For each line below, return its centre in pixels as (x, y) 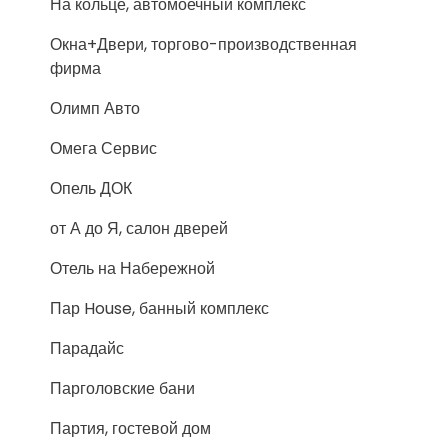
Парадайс (87, 348)
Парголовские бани (122, 388)
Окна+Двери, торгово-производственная (203, 44)
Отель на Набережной (132, 268)
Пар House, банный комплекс (159, 308)
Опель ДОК (91, 188)
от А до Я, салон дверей (139, 228)
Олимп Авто (95, 108)
